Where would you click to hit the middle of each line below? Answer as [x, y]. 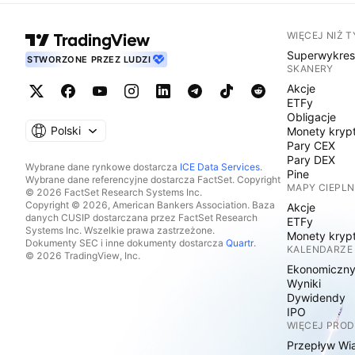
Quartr [240, 243]
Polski [66, 130]
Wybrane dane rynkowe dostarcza [103, 167]
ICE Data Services [220, 167]
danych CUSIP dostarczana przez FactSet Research [141, 218]
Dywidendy [316, 298]
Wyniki [304, 283]
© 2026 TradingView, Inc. [83, 256]
